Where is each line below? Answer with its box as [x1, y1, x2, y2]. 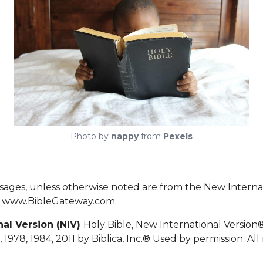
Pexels [163, 131, 193, 142]
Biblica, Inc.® [91, 233, 150, 245]
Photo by [70, 131, 111, 142]
